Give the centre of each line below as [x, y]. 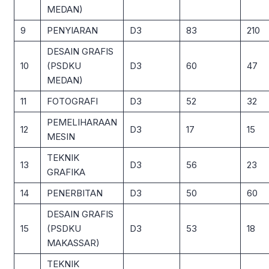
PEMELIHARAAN [82, 122]
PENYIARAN [72, 30]
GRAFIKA [66, 172]
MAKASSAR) [73, 243]
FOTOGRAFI [72, 101]
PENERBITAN [75, 193]
